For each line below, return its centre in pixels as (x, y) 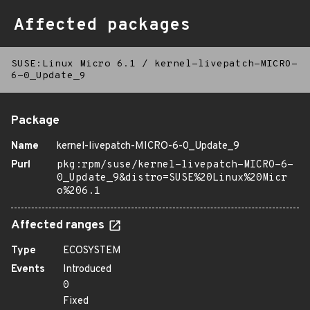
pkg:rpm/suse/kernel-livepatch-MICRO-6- (175, 165)
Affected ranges (59, 226)
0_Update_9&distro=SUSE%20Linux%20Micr (172, 178)
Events (28, 270)
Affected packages (102, 26)
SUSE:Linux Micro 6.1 (73, 64)
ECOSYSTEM (92, 251)
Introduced (87, 270)
